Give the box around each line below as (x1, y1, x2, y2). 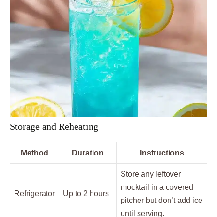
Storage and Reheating (10, 121, 98, 132)
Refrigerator (14, 189, 55, 198)
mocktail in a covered (121, 183, 193, 192)
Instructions (139, 149, 184, 157)
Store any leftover (121, 170, 181, 179)
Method (20, 149, 48, 157)
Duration (72, 149, 104, 157)
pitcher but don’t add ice (121, 196, 202, 205)
